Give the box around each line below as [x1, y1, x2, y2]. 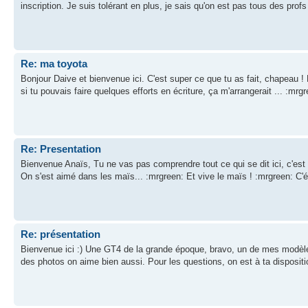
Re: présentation [21, 228, 100, 240]
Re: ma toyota [21, 57, 87, 69]
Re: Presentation [21, 142, 101, 155]
